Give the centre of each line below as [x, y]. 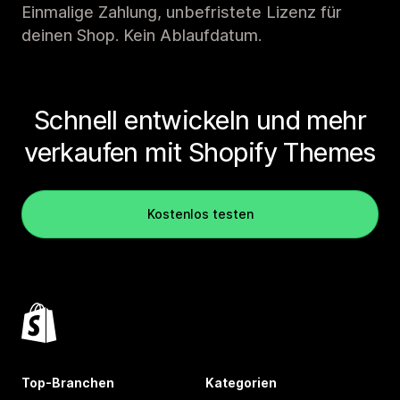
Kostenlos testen [200, 214]
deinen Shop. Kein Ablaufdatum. [142, 36]
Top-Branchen [68, 383]
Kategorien [241, 383]
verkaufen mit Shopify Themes [200, 153]
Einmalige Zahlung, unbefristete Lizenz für [182, 12]
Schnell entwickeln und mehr [200, 121]
